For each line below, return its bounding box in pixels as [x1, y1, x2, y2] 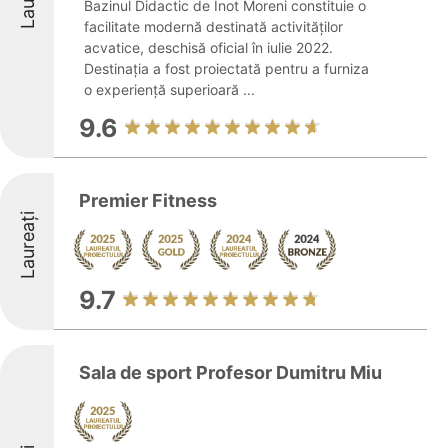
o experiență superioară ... [84, 81, 255, 98]
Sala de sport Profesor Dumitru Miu [79, 362, 382, 383]
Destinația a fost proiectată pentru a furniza [84, 60, 369, 77]
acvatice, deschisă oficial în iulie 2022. [84, 39, 333, 56]
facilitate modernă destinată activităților [84, 18, 343, 35]
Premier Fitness [79, 190, 217, 211]
